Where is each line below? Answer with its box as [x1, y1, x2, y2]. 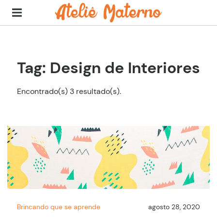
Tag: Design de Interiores [17, 58, 200, 78]
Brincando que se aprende [17, 202, 100, 212]
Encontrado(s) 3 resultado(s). [17, 86, 121, 96]
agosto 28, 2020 [148, 202, 200, 212]
